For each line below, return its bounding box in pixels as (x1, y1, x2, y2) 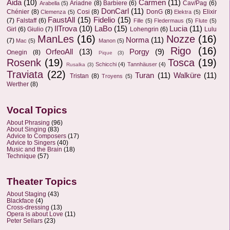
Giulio (27, 25, 44, 33)
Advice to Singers (7, 139, 55, 146)
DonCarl (101, 7, 129, 15)
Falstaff (16, 16, 36, 24)
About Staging (7, 190, 46, 197)
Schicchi (95, 61, 117, 67)
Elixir (202, 8, 217, 15)
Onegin (7, 48, 27, 56)
